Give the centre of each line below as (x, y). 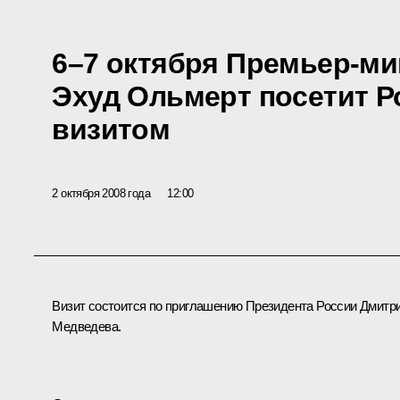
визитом (111, 129)
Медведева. (87, 327)
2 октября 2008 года (101, 193)
